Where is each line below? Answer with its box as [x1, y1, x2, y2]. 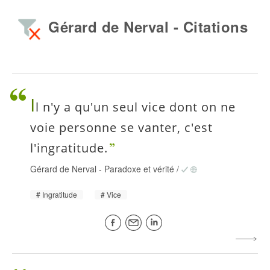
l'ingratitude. [30, 140, 108, 157]
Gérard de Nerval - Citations [48, 16, 248, 37]
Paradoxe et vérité [104, 163, 174, 175]
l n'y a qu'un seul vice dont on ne [36, 99, 236, 116]
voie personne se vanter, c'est [30, 119, 213, 136]
